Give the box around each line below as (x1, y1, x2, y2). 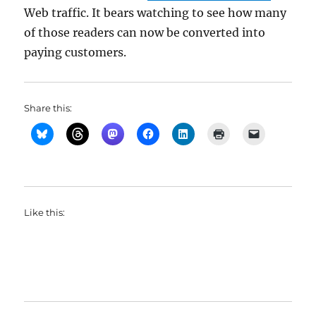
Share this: (24, 102, 73, 114)
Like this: (24, 207, 66, 219)
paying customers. (24, 45, 127, 60)
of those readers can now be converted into (24, 25, 266, 40)
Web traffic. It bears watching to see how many (24, 6, 287, 20)
